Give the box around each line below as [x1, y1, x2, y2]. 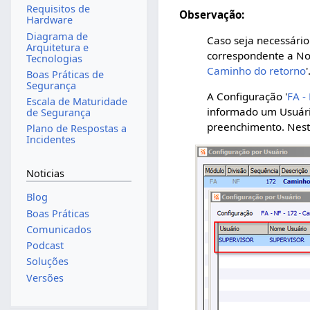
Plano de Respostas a [26, 122, 127, 136]
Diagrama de [26, 29, 88, 43]
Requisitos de [26, 2, 90, 16]
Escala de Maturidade [26, 95, 127, 109]
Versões [26, 271, 64, 284]
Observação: [179, 7, 245, 21]
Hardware [26, 13, 73, 27]
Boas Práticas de [26, 67, 104, 81]
